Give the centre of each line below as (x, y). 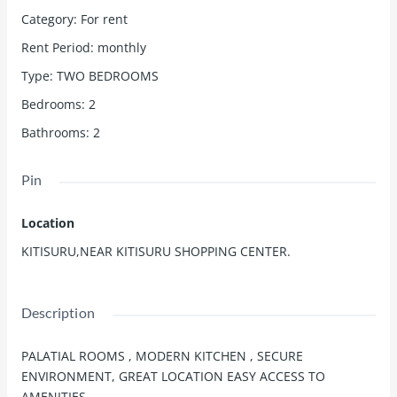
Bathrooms (53, 133)
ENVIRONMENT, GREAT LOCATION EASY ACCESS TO (173, 377)
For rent (104, 19)
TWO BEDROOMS (107, 76)
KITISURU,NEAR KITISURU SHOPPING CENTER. (156, 252)
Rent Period (55, 48)
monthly (121, 48)
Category (47, 19)
